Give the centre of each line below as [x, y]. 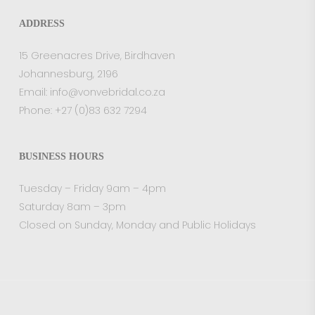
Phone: [37, 110]
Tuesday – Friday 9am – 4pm [92, 188]
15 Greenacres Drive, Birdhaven [97, 56]
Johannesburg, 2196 [68, 74]
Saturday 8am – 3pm [72, 207]
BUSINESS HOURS [61, 156]
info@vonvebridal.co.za [107, 92]
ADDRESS [41, 24]
